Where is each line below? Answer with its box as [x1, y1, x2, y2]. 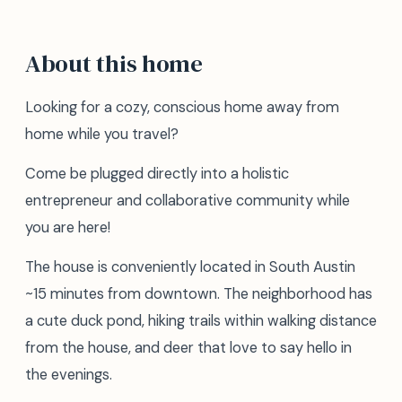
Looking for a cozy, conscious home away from [25, 98, 339, 117]
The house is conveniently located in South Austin [25, 258, 355, 276]
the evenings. [25, 365, 112, 384]
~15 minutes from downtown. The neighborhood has [25, 284, 372, 303]
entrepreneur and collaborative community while [25, 191, 350, 210]
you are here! [25, 218, 110, 237]
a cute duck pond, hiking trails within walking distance [25, 311, 377, 330]
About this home [25, 47, 203, 80]
